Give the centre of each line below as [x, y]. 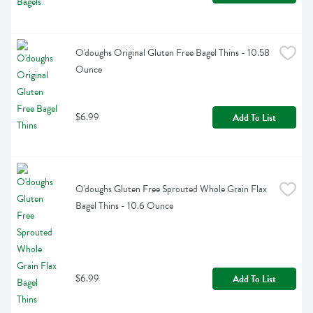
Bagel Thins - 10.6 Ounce [124, 206]
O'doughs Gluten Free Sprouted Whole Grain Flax [171, 189]
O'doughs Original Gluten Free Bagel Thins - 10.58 [173, 53]
